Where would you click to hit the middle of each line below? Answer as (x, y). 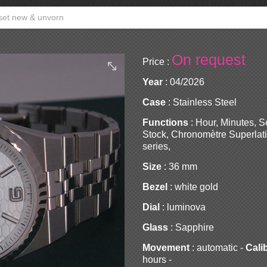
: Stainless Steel (201, 102)
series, (156, 146)
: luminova (183, 207)
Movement (166, 247)
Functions (165, 122)
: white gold (193, 187)
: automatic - (218, 247)
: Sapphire (191, 227)
